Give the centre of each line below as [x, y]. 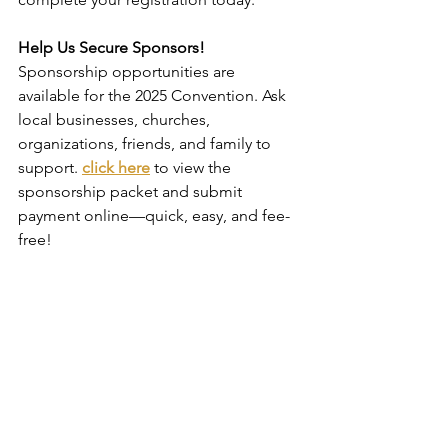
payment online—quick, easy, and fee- [154, 215]
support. [50, 167]
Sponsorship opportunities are [128, 71]
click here [116, 167]
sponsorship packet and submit [132, 191]
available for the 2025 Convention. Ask [154, 95]
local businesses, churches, [116, 119]
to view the [192, 167]
